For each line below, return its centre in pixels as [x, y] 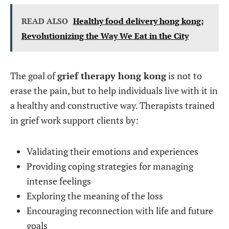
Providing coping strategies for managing [110, 166]
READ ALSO [44, 21]
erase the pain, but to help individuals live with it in [114, 90]
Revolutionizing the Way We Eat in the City [105, 36]
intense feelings [59, 181]
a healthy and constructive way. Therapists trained [112, 105]
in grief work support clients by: [74, 120]
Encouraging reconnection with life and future [120, 211]
